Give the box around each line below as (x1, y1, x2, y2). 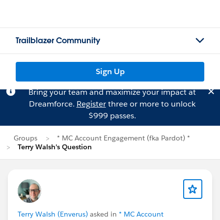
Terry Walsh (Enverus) (18, 210, 88, 219)
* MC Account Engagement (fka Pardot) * (57, 134, 190, 142)
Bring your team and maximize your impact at (28, 87, 196, 97)
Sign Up (95, 66, 125, 77)
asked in (88, 210, 119, 219)
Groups (14, 134, 37, 142)
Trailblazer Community (16, 35, 100, 46)
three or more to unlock (106, 99, 195, 109)
